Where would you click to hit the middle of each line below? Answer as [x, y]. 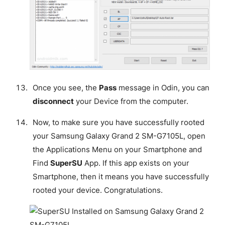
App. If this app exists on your [136, 163]
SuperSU [66, 163]
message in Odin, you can [163, 88]
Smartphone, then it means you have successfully [121, 177]
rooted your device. [68, 191]
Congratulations [132, 191]
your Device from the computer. [131, 102]
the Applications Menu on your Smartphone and [117, 150]
